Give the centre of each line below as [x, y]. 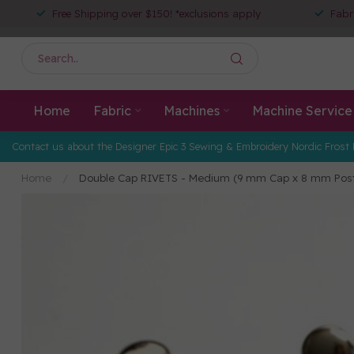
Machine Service [302, 111]
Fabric [112, 111]
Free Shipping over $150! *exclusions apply [156, 13]
